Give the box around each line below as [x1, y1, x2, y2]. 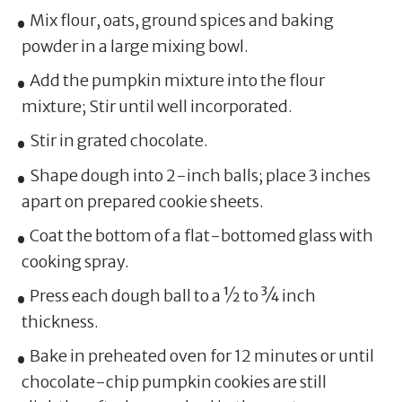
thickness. [21, 310, 99, 332]
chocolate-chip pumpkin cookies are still [21, 371, 327, 392]
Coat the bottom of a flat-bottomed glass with [29, 224, 373, 246]
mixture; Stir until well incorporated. [21, 95, 293, 117]
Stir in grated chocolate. [29, 129, 208, 151]
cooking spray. [21, 250, 129, 272]
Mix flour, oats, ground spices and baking [29, 9, 334, 31]
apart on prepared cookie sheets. [21, 190, 264, 212]
